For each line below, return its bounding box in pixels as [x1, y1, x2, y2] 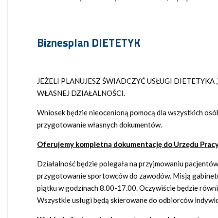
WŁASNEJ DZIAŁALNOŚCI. [37, 89, 125, 98]
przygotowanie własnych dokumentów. [37, 120, 162, 129]
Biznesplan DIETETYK [37, 35, 141, 52]
